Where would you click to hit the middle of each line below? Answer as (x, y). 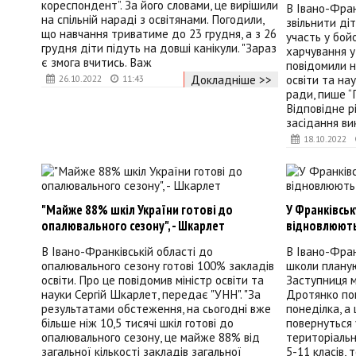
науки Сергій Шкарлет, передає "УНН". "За (151, 294)
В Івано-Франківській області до (127, 252)
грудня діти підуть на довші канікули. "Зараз (159, 48)
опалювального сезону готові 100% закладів (158, 266)
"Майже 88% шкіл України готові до (137, 209)
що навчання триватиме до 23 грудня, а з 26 (159, 34)
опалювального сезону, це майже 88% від (151, 337)
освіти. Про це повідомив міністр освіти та (153, 280)
